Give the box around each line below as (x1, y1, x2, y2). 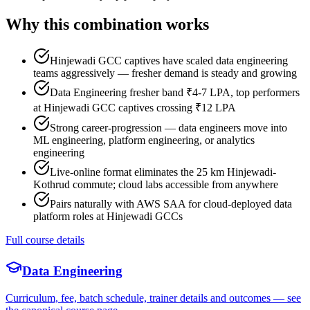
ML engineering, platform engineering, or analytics (33, 134, 255, 146)
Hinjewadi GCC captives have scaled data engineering (50, 54, 288, 66)
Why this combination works (6, 15, 209, 33)
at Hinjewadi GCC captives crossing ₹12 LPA (33, 101, 236, 113)
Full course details (6, 233, 84, 246)
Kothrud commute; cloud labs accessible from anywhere (33, 178, 278, 190)
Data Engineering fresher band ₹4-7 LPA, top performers (50, 86, 300, 98)
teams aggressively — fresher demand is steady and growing (33, 66, 297, 79)
